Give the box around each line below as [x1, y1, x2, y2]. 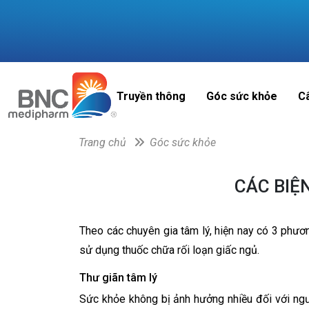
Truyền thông [117, 89, 186, 103]
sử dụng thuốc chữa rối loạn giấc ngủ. [79, 243, 259, 257]
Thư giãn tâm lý [79, 271, 157, 284]
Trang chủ [79, 136, 134, 149]
